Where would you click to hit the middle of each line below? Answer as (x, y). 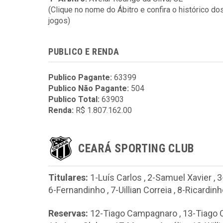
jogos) (59, 21)
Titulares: (68, 177)
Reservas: (68, 213)
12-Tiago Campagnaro (134, 213)
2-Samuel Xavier (179, 177)
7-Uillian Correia (141, 190)
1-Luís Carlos (116, 177)
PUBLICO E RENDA (84, 52)
